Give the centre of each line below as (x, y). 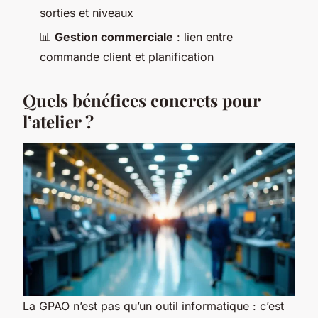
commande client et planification (127, 57)
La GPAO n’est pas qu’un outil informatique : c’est (153, 306)
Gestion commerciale (114, 37)
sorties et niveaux (87, 12)
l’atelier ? (58, 122)
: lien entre (203, 37)
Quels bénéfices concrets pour (141, 100)
